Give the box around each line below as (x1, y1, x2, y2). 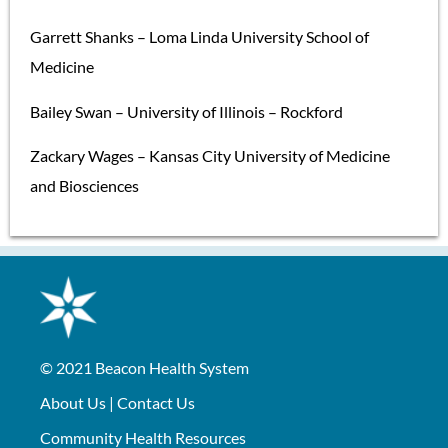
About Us (40, 393, 106, 413)
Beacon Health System (95, 358, 249, 378)
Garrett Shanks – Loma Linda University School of (30, 27, 369, 47)
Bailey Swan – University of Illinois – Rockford (30, 101, 343, 121)
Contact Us (117, 393, 195, 413)
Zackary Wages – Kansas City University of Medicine (30, 146, 390, 166)
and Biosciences (30, 176, 139, 196)
